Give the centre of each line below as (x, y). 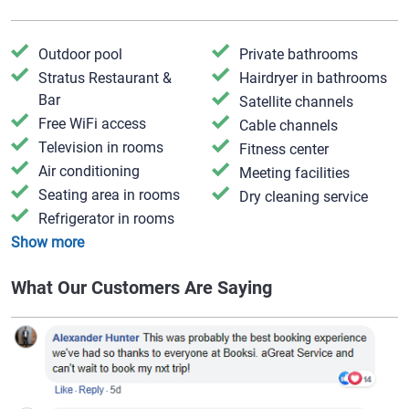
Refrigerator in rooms (106, 218)
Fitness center (284, 149)
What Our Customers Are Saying (142, 287)
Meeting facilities (295, 173)
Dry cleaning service (304, 196)
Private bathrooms (299, 54)
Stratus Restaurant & (105, 78)
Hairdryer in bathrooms (314, 78)
